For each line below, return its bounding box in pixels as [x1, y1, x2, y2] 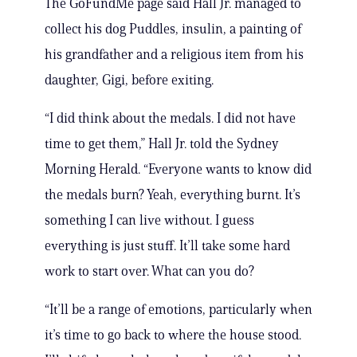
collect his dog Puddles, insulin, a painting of [45, 21, 301, 37]
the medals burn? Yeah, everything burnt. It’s [45, 186, 300, 203]
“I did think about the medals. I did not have [45, 110, 296, 127]
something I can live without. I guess [45, 212, 254, 229]
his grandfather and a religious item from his [45, 46, 304, 63]
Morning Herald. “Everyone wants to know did [45, 161, 312, 178]
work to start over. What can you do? [45, 263, 254, 280]
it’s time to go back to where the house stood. [45, 327, 301, 343]
